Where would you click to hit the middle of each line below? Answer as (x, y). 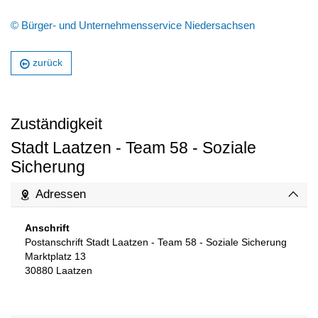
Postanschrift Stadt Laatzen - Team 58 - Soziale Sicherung (156, 243)
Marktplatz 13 (55, 257)
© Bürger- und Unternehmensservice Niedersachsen (133, 26)
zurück (48, 63)
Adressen (61, 194)
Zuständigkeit (56, 124)
